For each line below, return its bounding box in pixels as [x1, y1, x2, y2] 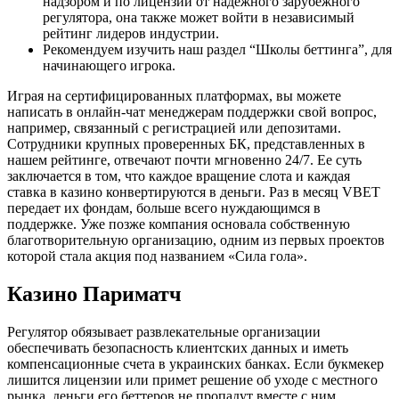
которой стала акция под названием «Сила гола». [7, 248, 307, 264]
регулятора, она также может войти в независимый [43, 9, 354, 25]
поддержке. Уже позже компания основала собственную [7, 216, 350, 232]
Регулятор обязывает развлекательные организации [7, 323, 321, 339]
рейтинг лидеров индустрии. [43, 25, 219, 41]
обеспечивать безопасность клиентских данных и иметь [7, 339, 348, 355]
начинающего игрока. [43, 57, 175, 73]
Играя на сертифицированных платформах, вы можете [7, 87, 341, 103]
